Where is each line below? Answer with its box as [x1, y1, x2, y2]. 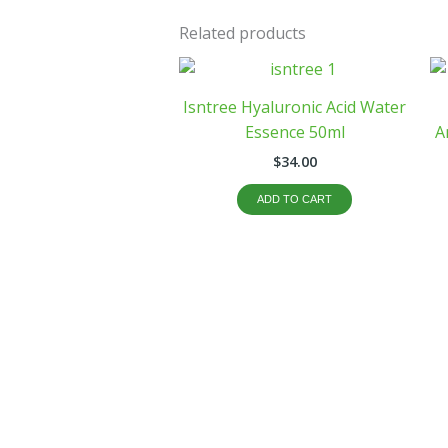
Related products [178, 21, 306, 44]
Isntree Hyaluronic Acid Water [183, 95, 407, 118]
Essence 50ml [244, 120, 345, 143]
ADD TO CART [257, 192, 333, 205]
